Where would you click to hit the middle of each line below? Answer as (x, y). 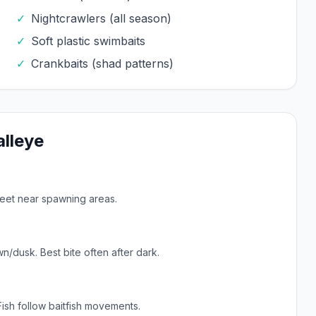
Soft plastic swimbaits (88, 41)
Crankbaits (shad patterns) (102, 63)
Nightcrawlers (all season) (101, 18)
